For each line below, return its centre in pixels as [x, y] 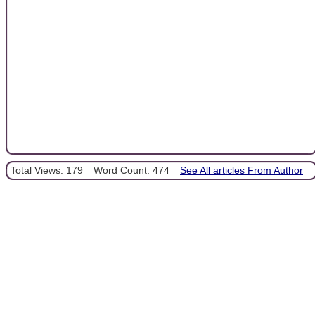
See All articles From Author [242, 170]
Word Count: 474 [131, 170]
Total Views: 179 [47, 170]
